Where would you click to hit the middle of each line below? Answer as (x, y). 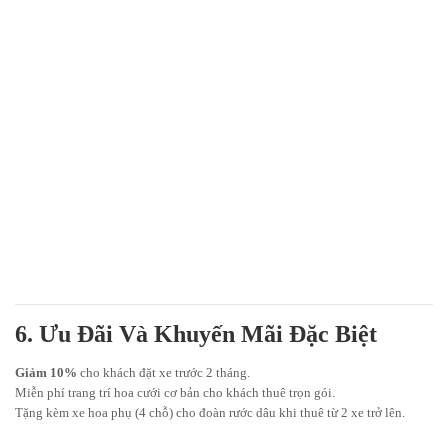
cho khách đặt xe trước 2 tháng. (163, 373)
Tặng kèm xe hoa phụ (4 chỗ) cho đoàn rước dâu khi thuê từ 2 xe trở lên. (210, 413)
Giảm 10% (46, 373)
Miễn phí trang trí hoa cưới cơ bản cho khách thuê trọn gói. (175, 393)
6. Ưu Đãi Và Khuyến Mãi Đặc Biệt (196, 334)
